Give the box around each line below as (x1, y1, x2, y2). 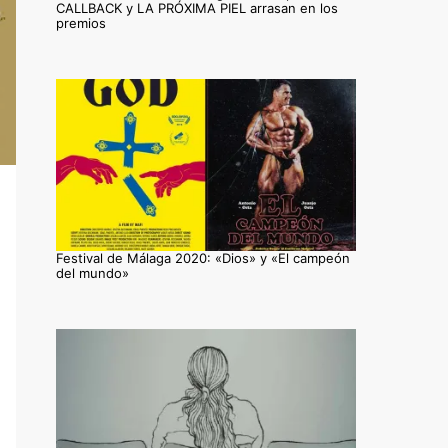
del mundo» (56, 264, 129, 281)
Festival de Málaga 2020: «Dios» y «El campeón (56, 249, 350, 266)
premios (56, 15, 106, 32)
